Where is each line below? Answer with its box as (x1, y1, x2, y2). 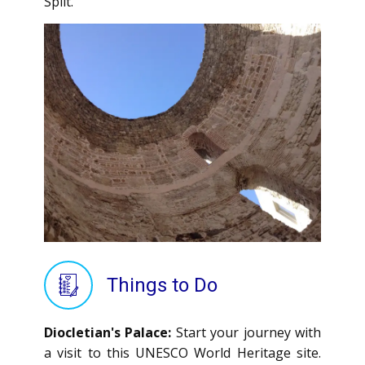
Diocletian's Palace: (44, 323, 172, 341)
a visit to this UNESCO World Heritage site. (44, 344, 321, 362)
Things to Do (107, 274, 222, 297)
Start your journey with (171, 323, 322, 341)
